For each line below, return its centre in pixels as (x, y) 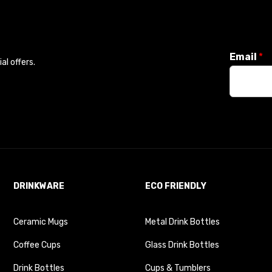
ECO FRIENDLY (175, 186)
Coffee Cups (37, 245)
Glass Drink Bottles (182, 245)
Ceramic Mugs (41, 222)
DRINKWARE (39, 186)
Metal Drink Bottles (182, 222)
